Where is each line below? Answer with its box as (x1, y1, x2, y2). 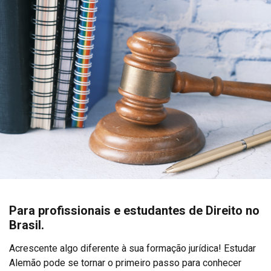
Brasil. (9, 218, 44, 233)
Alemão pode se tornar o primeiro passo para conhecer (9, 257, 241, 269)
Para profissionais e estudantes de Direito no (9, 203, 260, 218)
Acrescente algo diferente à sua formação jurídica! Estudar (9, 243, 256, 255)
